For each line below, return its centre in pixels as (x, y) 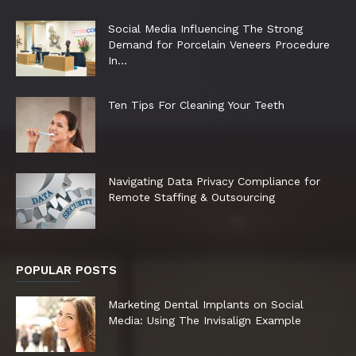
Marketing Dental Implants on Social (206, 304)
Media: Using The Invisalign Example (205, 320)
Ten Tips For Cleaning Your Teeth (196, 104)
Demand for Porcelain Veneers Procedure (219, 44)
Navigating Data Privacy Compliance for (214, 181)
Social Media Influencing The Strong (205, 28)
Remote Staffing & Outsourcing (192, 197)
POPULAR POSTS (66, 270)
